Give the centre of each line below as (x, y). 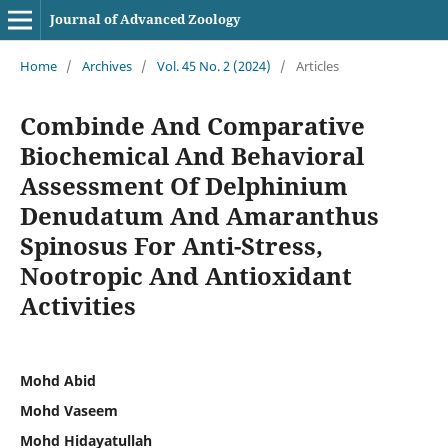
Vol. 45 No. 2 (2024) (213, 65)
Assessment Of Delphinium (183, 185)
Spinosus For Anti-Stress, (171, 245)
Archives (106, 65)
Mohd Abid (57, 380)
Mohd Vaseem (68, 410)
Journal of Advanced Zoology (145, 19)
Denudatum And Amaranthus (199, 215)
